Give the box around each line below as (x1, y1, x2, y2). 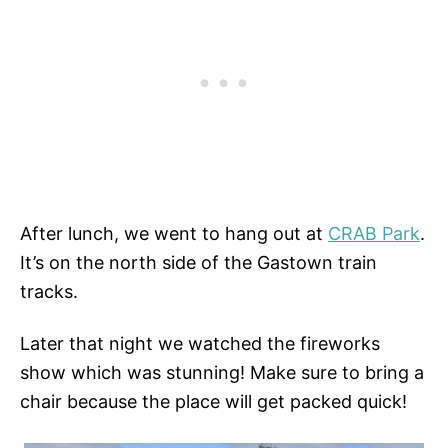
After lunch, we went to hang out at (20, 222, 328, 244)
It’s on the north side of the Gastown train (20, 251, 377, 273)
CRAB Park (328, 222, 420, 244)
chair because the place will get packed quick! (20, 390, 407, 412)
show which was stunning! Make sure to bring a (20, 361, 424, 383)
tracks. (20, 280, 78, 302)
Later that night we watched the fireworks (20, 332, 380, 354)
